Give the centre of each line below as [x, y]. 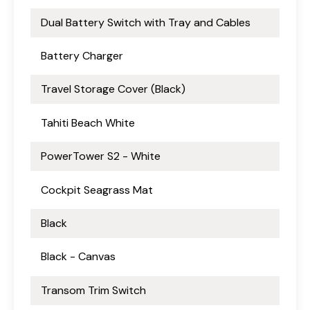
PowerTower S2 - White [101, 156]
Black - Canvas [78, 257]
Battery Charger [82, 55]
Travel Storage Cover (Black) [113, 89]
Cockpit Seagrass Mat [97, 190]
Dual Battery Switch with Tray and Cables [146, 22]
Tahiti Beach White [88, 122]
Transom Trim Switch [93, 290]
